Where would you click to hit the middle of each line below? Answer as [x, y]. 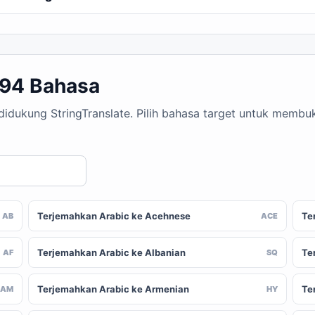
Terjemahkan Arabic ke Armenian [114, 289]
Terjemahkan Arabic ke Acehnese [114, 216]
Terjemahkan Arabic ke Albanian [112, 252]
